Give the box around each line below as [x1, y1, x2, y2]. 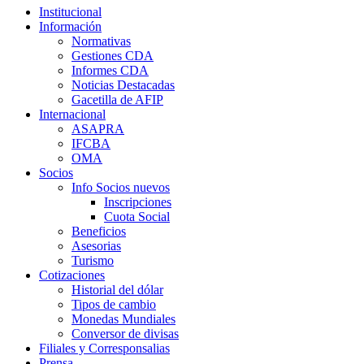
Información [39, 19, 102, 33]
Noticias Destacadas [71, 77, 175, 92]
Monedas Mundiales [71, 311, 175, 326]
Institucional [39, 4, 102, 19]
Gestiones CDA [71, 48, 154, 63]
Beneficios [71, 223, 126, 238]
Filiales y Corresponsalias [39, 340, 170, 355]
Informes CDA [71, 63, 149, 77]
